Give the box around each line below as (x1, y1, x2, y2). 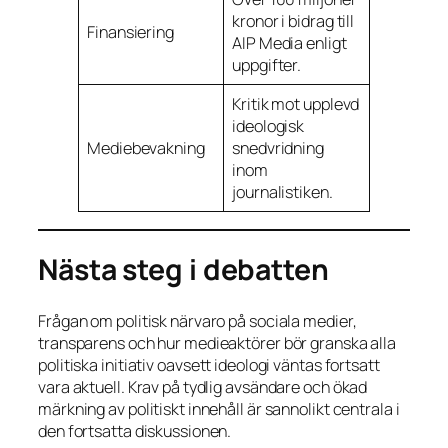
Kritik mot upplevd (232, 93, 360, 116)
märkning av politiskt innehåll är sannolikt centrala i (38, 397, 400, 420)
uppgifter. (232, 54, 302, 77)
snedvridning (232, 137, 324, 160)
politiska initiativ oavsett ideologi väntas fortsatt (38, 353, 380, 376)
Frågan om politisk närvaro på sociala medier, (38, 309, 357, 332)
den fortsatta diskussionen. (38, 419, 232, 442)
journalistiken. (232, 181, 333, 204)
